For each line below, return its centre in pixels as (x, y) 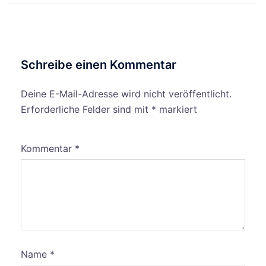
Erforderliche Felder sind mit (86, 109)
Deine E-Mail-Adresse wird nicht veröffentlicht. (126, 94)
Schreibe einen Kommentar (99, 65)
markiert (177, 109)
